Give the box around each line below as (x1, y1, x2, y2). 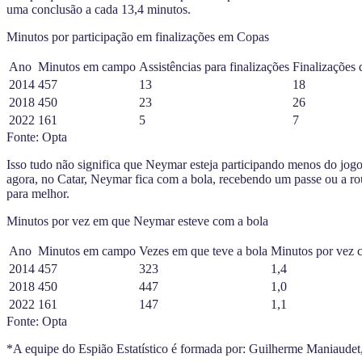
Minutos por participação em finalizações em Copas (6, 29, 269, 44)
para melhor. (6, 186, 69, 200)
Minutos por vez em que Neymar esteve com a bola (6, 213, 268, 228)
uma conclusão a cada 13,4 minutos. (6, 2, 191, 16)
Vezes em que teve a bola (139, 243, 267, 258)
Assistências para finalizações (139, 59, 289, 74)
